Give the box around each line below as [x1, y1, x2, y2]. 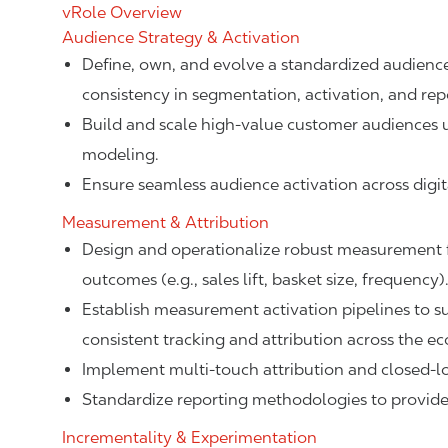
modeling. [82, 145, 159, 164]
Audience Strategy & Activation [62, 28, 300, 47]
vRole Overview [62, 3, 182, 22]
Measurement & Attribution [62, 213, 269, 232]
